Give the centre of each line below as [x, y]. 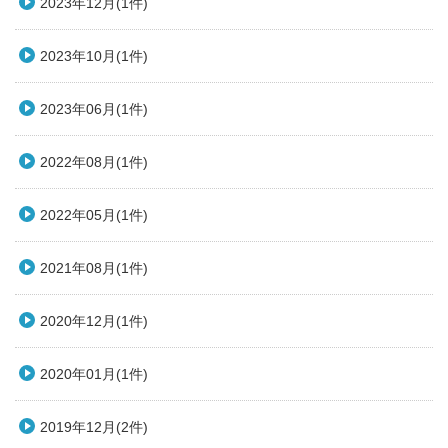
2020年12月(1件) [94, 321]
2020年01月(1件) [94, 374]
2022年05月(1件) [94, 215]
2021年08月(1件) [94, 268]
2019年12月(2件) [94, 427]
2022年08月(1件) [94, 162]
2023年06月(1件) [94, 109]
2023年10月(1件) [94, 56]
